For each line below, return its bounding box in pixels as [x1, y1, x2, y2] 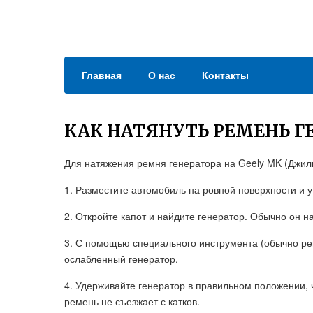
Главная [82, 68, 122, 82]
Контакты [202, 68, 249, 82]
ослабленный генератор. [64, 252, 178, 265]
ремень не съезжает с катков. [64, 294, 200, 308]
